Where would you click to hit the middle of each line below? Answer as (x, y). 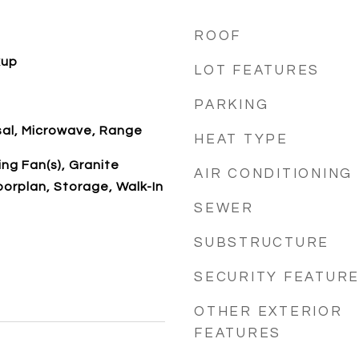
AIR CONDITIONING (273, 174)
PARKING (232, 105)
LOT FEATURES (257, 71)
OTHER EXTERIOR (268, 312)
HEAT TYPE (241, 139)
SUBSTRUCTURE (262, 243)
